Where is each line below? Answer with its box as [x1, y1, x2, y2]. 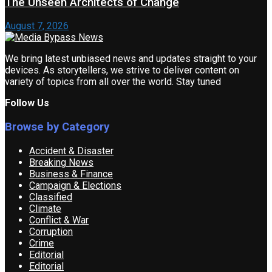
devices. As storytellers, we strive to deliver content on [5, 64, 239, 76]
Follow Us [5, 97, 49, 109]
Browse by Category [5, 120, 109, 134]
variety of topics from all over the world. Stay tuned [5, 76, 221, 88]
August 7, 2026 [5, 20, 69, 32]
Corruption [29, 225, 73, 237]
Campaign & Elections [29, 179, 121, 191]
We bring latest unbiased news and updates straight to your [5, 53, 257, 65]
